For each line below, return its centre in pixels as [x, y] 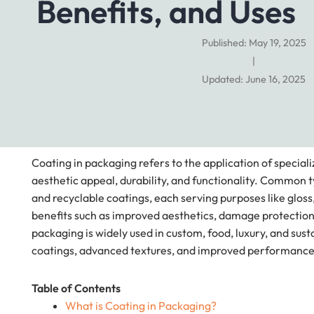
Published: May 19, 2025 [254, 43]
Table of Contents [76, 288]
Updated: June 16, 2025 [254, 80]
